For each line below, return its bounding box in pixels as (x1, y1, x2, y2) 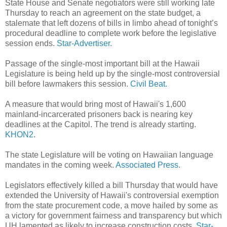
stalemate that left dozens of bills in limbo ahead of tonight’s (5, 18, 218, 27)
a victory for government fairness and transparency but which (5, 211, 222, 220)
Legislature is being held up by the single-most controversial (5, 69, 220, 78)
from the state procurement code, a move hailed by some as (5, 201, 218, 210)
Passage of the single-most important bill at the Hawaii (5, 59, 200, 68)
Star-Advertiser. (57, 39, 112, 48)
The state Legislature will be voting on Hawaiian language (5, 150, 213, 159)
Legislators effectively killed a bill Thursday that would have (5, 180, 218, 190)
